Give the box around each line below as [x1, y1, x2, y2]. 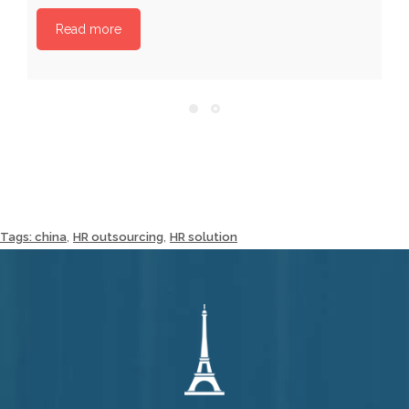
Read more [56, 21, 121, 37]
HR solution [170, 229, 237, 244]
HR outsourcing [73, 229, 163, 244]
